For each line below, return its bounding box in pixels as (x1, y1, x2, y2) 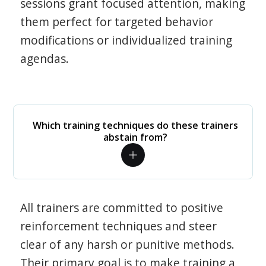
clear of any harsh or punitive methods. (20, 236, 235, 252)
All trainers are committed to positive (20, 199, 224, 216)
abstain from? (103, 131, 167, 144)
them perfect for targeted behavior (20, 14, 214, 30)
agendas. (20, 50, 69, 66)
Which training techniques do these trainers (33, 119, 238, 132)
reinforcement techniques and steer (20, 218, 217, 234)
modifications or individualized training (20, 32, 233, 48)
